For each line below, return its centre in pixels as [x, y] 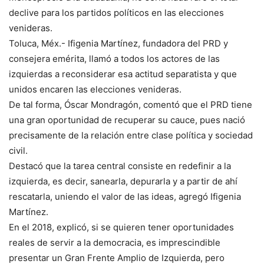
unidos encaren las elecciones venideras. [95, 90]
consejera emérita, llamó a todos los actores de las [114, 59]
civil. [18, 151]
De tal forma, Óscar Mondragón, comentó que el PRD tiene [131, 105]
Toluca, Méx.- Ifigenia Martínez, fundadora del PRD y [118, 44]
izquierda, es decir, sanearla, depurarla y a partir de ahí [123, 181]
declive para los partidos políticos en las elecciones [116, 13]
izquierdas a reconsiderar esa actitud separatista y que [123, 74]
